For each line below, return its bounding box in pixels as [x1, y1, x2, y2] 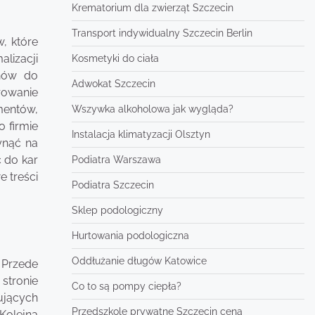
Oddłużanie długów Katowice [71, 255, 207, 266]
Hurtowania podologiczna [71, 230, 189, 241]
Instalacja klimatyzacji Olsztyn [71, 129, 210, 140]
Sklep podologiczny [71, 205, 163, 216]
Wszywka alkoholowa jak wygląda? [71, 103, 233, 115]
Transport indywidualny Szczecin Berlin [71, 27, 252, 39]
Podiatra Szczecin [71, 179, 154, 191]
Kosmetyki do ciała [71, 53, 159, 64]
